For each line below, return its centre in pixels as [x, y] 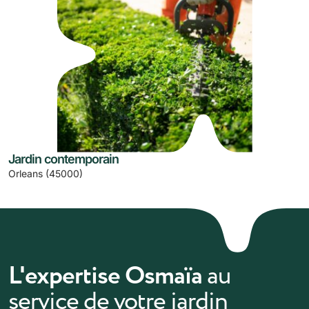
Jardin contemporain [63, 159]
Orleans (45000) [46, 173]
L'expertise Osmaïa [108, 276]
